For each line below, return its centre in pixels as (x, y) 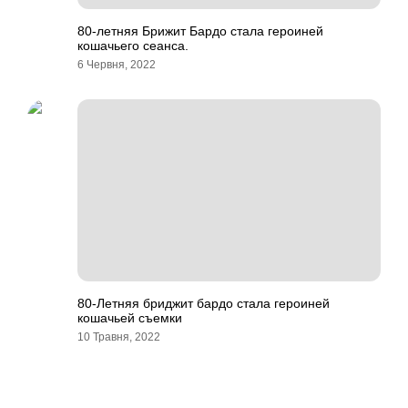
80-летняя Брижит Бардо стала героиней (200, 31)
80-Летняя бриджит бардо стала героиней (204, 303)
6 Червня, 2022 (117, 65)
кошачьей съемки (130, 318)
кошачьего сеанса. (133, 46)
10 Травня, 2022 (119, 337)
